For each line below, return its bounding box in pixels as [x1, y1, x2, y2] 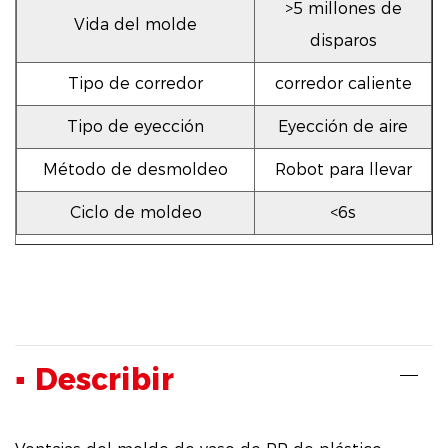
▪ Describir [15, 361, 174, 399]
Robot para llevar [274, 160, 412, 180]
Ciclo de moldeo [69, 203, 202, 223]
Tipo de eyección [67, 117, 204, 137]
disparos [309, 31, 377, 51]
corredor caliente [274, 74, 412, 94]
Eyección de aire [278, 117, 408, 137]
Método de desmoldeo [43, 160, 228, 180]
